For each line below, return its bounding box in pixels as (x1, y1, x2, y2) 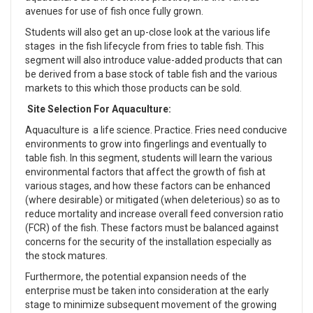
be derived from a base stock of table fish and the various (25, 68, 277, 80)
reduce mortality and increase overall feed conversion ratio (25, 208, 284, 219)
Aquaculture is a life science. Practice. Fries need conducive (25, 124, 287, 136)
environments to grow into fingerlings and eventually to (25, 138, 267, 150)
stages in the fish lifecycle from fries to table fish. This (25, 41, 264, 52)
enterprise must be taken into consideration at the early (25, 285, 269, 296)
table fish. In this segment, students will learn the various (25, 152, 272, 163)
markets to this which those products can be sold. (25, 82, 242, 94)
